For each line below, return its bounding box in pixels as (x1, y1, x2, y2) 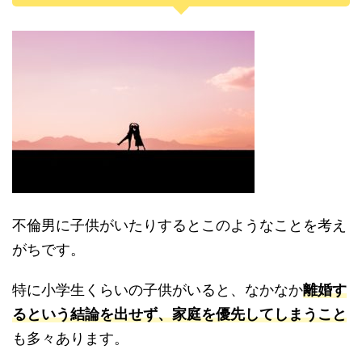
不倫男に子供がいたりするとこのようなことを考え (12, 217, 347, 234)
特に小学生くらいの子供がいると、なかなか (12, 281, 303, 298)
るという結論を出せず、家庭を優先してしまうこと (12, 305, 347, 322)
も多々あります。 (12, 330, 128, 347)
